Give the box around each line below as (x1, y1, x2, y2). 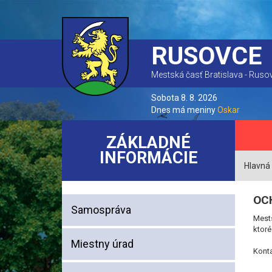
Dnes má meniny (151, 105, 217, 115)
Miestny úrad (71, 237, 134, 250)
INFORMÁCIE (99, 148, 198, 168)
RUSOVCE (151, 41, 262, 70)
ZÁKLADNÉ (106, 133, 191, 152)
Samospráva (71, 203, 131, 216)
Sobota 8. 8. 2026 (151, 93, 217, 103)
